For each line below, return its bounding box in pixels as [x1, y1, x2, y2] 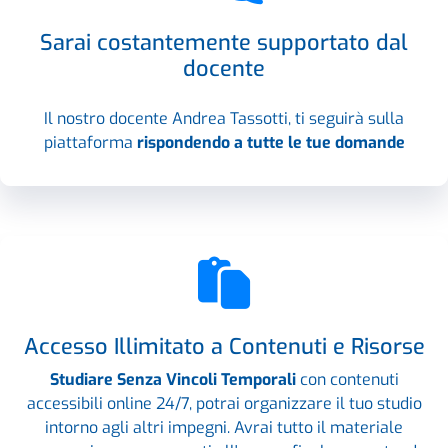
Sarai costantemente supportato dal [40, 27, 408, 57]
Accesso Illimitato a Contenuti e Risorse [23, 331, 425, 361]
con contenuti [299, 368, 399, 390]
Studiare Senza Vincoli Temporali [49, 368, 300, 390]
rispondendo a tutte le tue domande [136, 131, 405, 153]
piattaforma [43, 131, 137, 153]
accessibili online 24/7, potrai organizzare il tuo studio [26, 392, 422, 414]
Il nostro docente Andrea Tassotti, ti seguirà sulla [44, 107, 404, 129]
